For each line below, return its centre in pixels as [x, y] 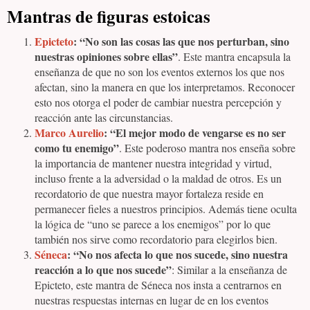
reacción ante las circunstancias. [104, 117]
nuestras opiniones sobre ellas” [106, 56]
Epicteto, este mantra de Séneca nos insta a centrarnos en [158, 285]
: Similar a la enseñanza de [229, 270]
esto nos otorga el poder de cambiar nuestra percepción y [158, 102]
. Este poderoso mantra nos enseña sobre [207, 148]
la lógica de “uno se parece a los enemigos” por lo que [153, 224]
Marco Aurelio [69, 133]
